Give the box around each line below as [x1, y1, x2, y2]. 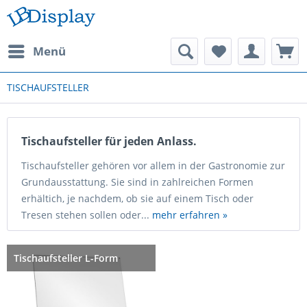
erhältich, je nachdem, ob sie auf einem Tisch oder [21, 192, 254, 205]
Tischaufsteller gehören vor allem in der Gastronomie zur [21, 159, 285, 172]
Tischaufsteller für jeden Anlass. [21, 134, 197, 149]
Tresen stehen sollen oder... [21, 208, 152, 221]
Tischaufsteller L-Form [14, 251, 118, 265]
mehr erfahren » [152, 208, 228, 221]
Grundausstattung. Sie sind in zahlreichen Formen [21, 175, 254, 188]
